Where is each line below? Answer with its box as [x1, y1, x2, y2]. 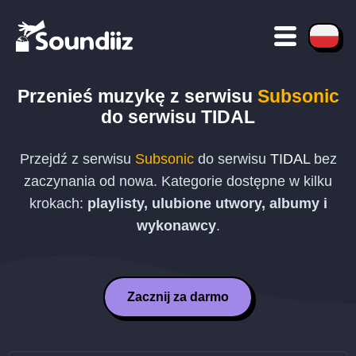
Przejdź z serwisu [19, 151, 135, 167]
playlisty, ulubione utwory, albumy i [87, 195, 327, 211]
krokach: [29, 195, 87, 211]
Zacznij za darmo [127, 290, 229, 304]
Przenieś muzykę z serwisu [17, 86, 257, 106]
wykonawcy [136, 218, 216, 234]
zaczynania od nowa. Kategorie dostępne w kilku [24, 173, 332, 189]
